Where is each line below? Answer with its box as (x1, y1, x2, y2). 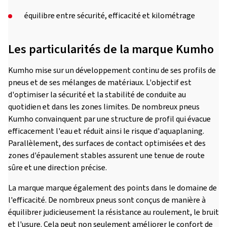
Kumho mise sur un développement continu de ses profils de (8, 65, 216, 76)
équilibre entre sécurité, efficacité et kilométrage (24, 10, 195, 21)
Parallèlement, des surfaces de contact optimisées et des (8, 138, 206, 149)
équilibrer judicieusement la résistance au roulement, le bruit (8, 207, 219, 218)
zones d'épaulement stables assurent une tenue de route (8, 150, 205, 161)
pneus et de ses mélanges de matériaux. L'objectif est (8, 77, 192, 88)
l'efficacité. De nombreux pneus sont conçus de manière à (8, 195, 206, 206)
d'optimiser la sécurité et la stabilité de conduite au (8, 89, 186, 100)
